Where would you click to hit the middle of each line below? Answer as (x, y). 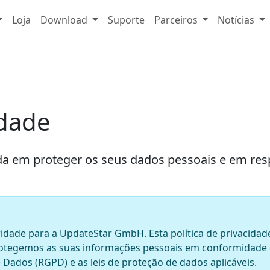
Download (64, 20)
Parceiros (176, 20)
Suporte (126, 20)
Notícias (236, 20)
